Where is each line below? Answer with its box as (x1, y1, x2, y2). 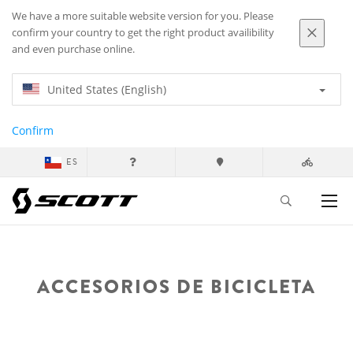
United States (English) (47, 82, 166, 97)
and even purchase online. (12, 43, 135, 56)
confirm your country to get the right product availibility (12, 26, 274, 39)
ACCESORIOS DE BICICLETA (37, 273, 316, 300)
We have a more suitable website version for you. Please (12, 9, 273, 23)
